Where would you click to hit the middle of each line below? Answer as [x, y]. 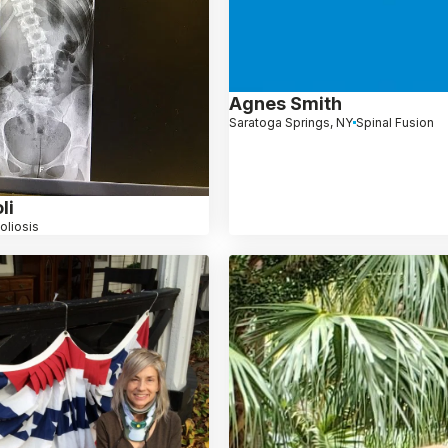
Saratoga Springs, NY [291, 122]
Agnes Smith [286, 103]
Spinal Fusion [395, 122]
